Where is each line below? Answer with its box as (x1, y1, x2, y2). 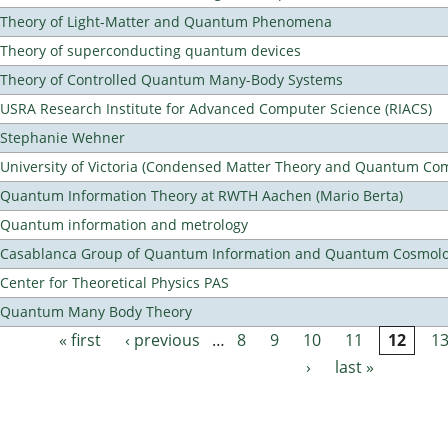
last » (335, 356, 375, 379)
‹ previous (125, 329, 201, 352)
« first (59, 329, 102, 352)
